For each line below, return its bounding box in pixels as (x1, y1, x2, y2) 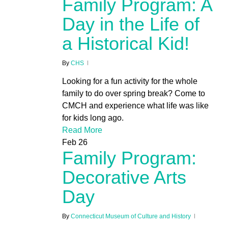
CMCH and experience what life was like (62, 101, 209, 110)
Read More (62, 126, 102, 135)
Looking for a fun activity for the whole (62, 77, 197, 86)
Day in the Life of (62, 14, 199, 35)
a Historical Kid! (62, 33, 189, 54)
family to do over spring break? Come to (62, 89, 205, 98)
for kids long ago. (62, 113, 124, 123)
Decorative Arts (62, 167, 186, 188)
